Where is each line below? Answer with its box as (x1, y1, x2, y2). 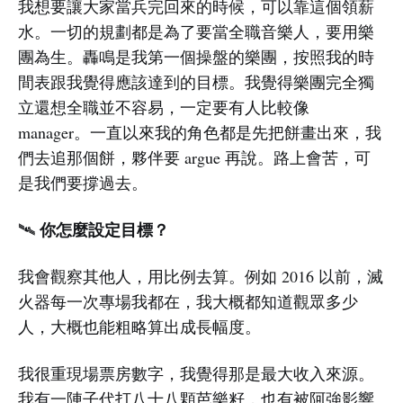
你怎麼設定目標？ (35, 218, 169, 242)
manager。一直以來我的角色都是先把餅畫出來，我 (18, 121, 381, 144)
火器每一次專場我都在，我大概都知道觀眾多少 (18, 291, 358, 313)
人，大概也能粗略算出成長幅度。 (18, 316, 261, 338)
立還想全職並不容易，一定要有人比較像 (18, 96, 309, 119)
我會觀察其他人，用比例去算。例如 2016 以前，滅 (18, 265, 383, 288)
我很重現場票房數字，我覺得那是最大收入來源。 (18, 363, 374, 385)
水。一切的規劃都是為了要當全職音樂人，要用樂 (18, 21, 374, 43)
